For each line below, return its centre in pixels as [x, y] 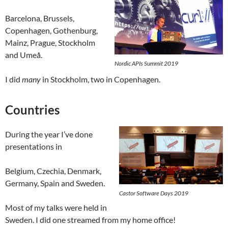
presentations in [34, 146]
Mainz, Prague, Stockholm [50, 42]
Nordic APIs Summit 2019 [146, 63]
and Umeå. [24, 54]
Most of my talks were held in [56, 207]
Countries [32, 109]
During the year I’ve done [49, 134]
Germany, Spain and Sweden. [55, 183]
